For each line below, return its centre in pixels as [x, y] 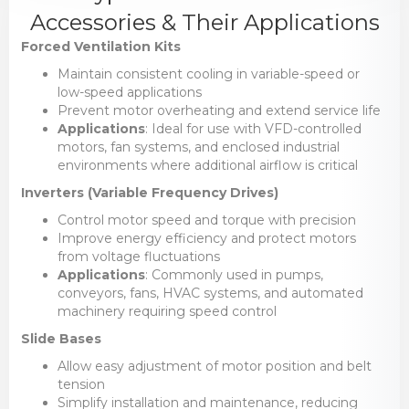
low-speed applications [129, 93]
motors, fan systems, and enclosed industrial [198, 147]
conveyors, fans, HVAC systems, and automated [210, 294]
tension [81, 385]
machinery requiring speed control [167, 312]
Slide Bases [61, 339]
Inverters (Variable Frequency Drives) [149, 193]
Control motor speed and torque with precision [206, 220]
